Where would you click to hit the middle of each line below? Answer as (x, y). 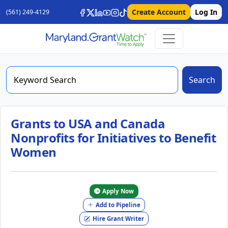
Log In (206, 12)
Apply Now (118, 191)
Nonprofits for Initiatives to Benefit (113, 137)
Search (202, 80)
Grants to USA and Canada (88, 123)
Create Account (159, 12)
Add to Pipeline (118, 205)
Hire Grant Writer (118, 219)
